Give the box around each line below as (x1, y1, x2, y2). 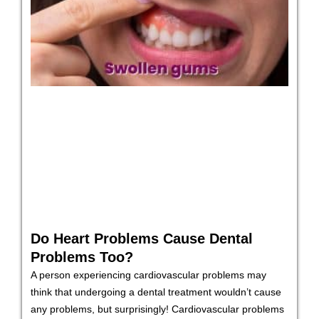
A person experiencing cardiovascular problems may (31, 268, 266, 281)
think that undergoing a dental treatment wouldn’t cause (31, 286, 281, 298)
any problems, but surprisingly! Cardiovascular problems (31, 303, 284, 315)
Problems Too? (31, 249, 137, 265)
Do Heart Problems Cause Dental (31, 230, 253, 246)
